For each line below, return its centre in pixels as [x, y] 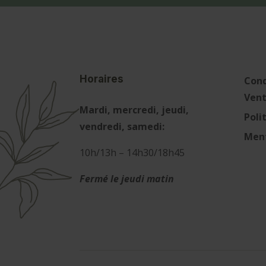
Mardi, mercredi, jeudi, [134, 110]
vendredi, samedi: [122, 127]
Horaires [102, 79]
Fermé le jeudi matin [127, 179]
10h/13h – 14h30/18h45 [132, 153]
